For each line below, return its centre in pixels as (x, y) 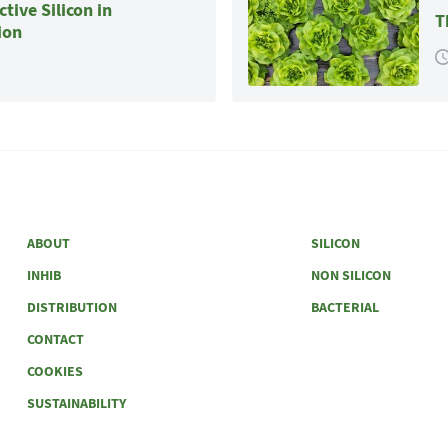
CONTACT (55, 339)
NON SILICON (351, 275)
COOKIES (54, 371)
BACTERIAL (345, 307)
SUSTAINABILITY (76, 403)
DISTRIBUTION (71, 307)
